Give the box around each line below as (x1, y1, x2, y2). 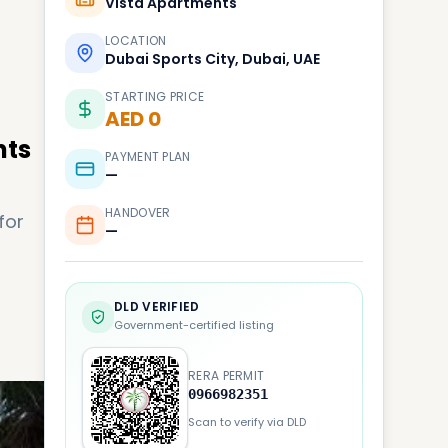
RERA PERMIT (188, 367, 265, 384)
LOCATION (105, 32, 167, 49)
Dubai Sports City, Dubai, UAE (105, 49, 320, 69)
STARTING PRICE (105, 88, 205, 105)
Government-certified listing (114, 317, 274, 333)
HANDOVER (105, 204, 171, 221)
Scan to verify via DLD (188, 414, 306, 430)
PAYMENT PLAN (105, 148, 191, 165)
